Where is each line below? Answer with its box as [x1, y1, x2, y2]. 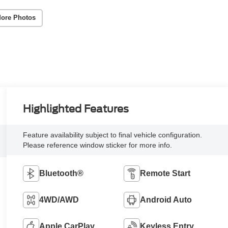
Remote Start [139, 169, 190, 178]
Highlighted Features [22, 103, 129, 116]
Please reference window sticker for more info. [22, 141, 172, 150]
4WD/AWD [39, 195, 79, 205]
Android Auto [139, 195, 192, 205]
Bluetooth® [39, 169, 83, 178]
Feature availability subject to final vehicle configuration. [22, 131, 202, 139]
